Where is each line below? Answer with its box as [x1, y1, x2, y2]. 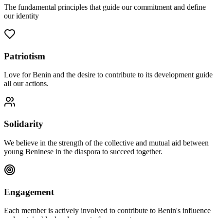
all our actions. [4, 79, 49, 88]
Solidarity [4, 119, 43, 129]
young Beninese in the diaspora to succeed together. [4, 147, 163, 156]
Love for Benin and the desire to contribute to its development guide [4, 71, 213, 79]
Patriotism [4, 51, 45, 61]
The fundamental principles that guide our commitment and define [4, 3, 206, 11]
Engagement [4, 186, 54, 197]
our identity [4, 12, 39, 20]
